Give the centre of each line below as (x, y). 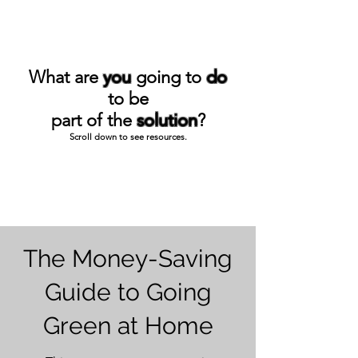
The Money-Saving (128, 259)
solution (167, 120)
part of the (93, 120)
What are (66, 77)
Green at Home (128, 326)
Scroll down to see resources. (128, 137)
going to (169, 77)
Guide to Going (128, 292)
